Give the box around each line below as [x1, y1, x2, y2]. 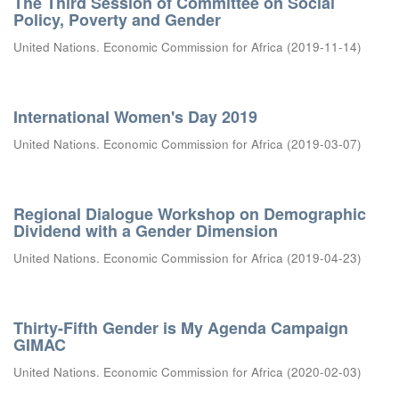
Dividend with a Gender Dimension [13, 219, 278, 242]
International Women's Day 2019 [13, 105, 257, 128]
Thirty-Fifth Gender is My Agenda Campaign [13, 316, 348, 339]
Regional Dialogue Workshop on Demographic [13, 202, 366, 225]
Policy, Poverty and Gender [13, 8, 221, 31]
